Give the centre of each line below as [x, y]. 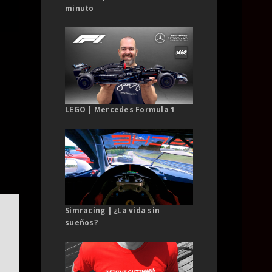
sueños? [81, 223]
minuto [80, 8]
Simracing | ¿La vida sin [112, 211]
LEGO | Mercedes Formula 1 [120, 109]
